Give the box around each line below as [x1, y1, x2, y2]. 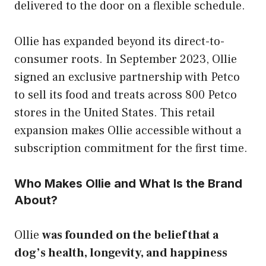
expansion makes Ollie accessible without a [14, 122, 242, 138]
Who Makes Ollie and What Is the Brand [14, 176, 242, 191]
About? [14, 192, 58, 207]
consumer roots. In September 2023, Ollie [14, 51, 237, 67]
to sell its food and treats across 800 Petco [14, 87, 237, 103]
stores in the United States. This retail [14, 104, 215, 121]
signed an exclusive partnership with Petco [14, 69, 240, 85]
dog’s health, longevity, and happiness [14, 245, 227, 261]
